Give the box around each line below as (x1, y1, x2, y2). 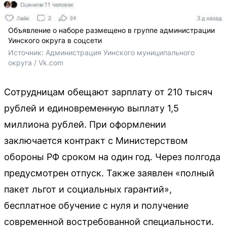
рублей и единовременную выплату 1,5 (4, 102, 179, 113)
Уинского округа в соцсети (8, 35, 102, 45)
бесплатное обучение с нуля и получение (4, 200, 188, 211)
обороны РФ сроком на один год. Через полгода (4, 151, 220, 162)
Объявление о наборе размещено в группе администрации (8, 25, 215, 34)
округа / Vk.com (8, 58, 63, 67)
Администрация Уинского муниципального (46, 48, 195, 57)
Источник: (8, 48, 46, 57)
